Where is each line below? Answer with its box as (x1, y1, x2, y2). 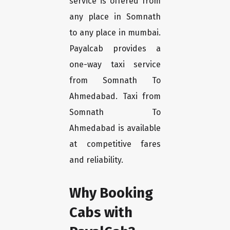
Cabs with (69, 204, 132, 221)
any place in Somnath (69, 12, 161, 22)
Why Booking (69, 184, 153, 202)
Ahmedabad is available (69, 123, 161, 133)
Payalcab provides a (69, 44, 161, 54)
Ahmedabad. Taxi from (69, 91, 161, 102)
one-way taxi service (69, 60, 161, 70)
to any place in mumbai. (69, 28, 161, 38)
